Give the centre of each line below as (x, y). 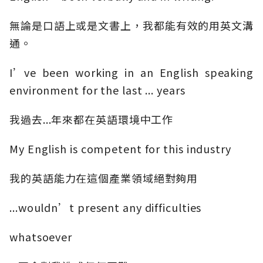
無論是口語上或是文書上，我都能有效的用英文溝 (131, 26)
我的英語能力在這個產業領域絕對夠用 (104, 178)
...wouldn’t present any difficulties (106, 208)
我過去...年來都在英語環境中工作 (92, 119)
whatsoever (41, 237)
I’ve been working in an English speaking (131, 73)
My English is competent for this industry (120, 149)
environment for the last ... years (97, 90)
